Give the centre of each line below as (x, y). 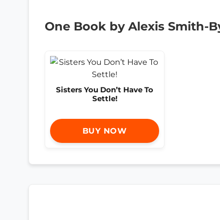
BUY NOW (105, 131)
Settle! (105, 98)
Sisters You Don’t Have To (105, 89)
